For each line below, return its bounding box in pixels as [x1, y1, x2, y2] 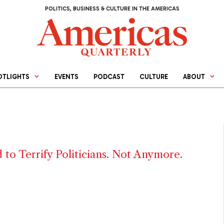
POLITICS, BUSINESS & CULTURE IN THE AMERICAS [44, 5, 179, 12]
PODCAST [93, 73, 125, 81]
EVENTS [54, 73, 79, 81]
